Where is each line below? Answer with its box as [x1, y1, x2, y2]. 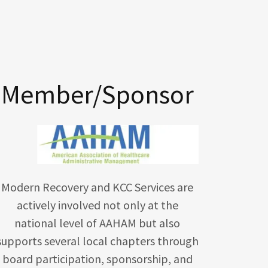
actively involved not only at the [16, 197, 178, 212]
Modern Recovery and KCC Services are [1, 179, 194, 194]
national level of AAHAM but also [14, 215, 181, 230]
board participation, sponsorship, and [2, 251, 193, 266]
